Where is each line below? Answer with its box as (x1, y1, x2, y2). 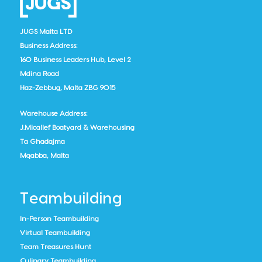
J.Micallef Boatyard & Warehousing (19, 123, 135, 131)
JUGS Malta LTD (19, 27, 72, 35)
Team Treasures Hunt (19, 243, 91, 250)
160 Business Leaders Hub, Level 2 (19, 56, 131, 63)
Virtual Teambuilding (19, 229, 90, 236)
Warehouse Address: (19, 109, 87, 117)
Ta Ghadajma (19, 137, 65, 145)
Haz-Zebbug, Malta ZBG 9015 (19, 84, 115, 91)
